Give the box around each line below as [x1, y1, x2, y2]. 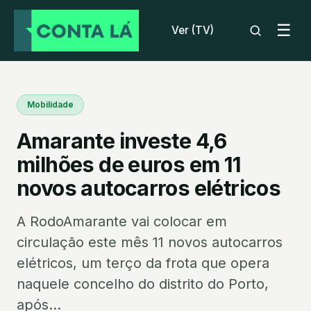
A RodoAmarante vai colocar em [17, 213, 227, 230]
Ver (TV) [171, 23, 214, 37]
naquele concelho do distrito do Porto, [17, 276, 269, 292]
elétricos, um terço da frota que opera [17, 255, 269, 271]
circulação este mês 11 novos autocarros [17, 234, 283, 251]
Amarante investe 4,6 [17, 128, 227, 153]
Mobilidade [27, 99, 74, 110]
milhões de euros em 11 [17, 152, 242, 177]
